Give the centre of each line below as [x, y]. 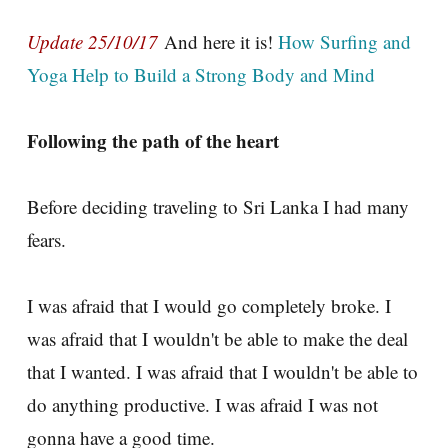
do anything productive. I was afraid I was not [202, 404]
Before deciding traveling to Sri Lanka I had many [218, 206]
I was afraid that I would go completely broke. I [209, 305]
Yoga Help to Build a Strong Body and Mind [201, 74]
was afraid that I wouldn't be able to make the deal [217, 338]
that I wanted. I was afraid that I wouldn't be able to [222, 371]
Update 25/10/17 [92, 41]
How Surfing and [344, 41]
